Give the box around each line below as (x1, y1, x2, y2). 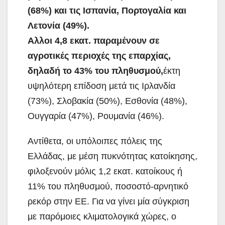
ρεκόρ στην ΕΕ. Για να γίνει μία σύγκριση (28, 196, 189, 206)
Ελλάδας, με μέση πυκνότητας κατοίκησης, (28, 151, 197, 161)
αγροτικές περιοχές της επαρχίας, (28, 50, 171, 61)
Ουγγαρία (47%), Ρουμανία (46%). (28, 110, 164, 121)
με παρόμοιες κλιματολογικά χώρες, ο (28, 211, 176, 221)
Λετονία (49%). (28, 20, 89, 31)
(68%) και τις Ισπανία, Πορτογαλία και (28, 5, 186, 16)
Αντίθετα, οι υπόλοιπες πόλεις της (28, 136, 162, 146)
